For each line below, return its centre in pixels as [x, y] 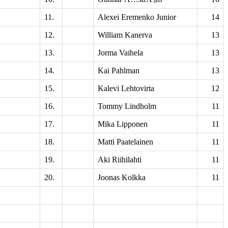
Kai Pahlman [119, 70]
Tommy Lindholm [127, 106]
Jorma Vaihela [120, 53]
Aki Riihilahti [120, 160]
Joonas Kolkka [122, 177]
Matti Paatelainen [125, 142]
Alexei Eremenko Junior [137, 17]
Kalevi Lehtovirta [126, 88]
